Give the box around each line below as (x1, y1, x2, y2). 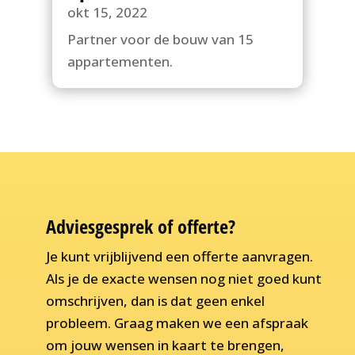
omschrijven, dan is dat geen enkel (45, 292, 265, 311)
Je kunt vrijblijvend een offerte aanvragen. (45, 247, 313, 266)
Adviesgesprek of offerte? (45, 213, 235, 240)
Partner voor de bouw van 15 (67, 30, 254, 49)
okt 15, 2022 (67, 3, 147, 22)
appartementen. (67, 52, 173, 71)
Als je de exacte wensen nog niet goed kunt (45, 269, 322, 288)
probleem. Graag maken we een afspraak (45, 314, 308, 333)
